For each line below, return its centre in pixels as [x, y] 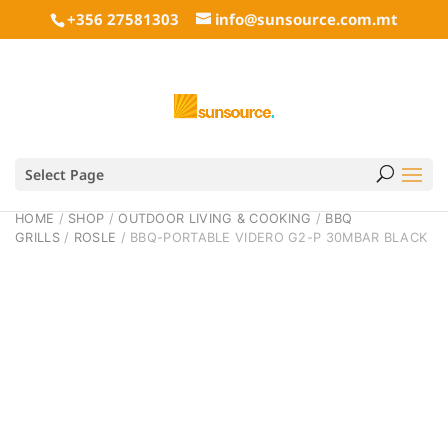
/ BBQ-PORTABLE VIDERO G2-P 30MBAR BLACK [272, 237]
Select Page [64, 174]
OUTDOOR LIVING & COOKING [215, 218]
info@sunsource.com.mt [306, 19]
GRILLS [37, 237]
